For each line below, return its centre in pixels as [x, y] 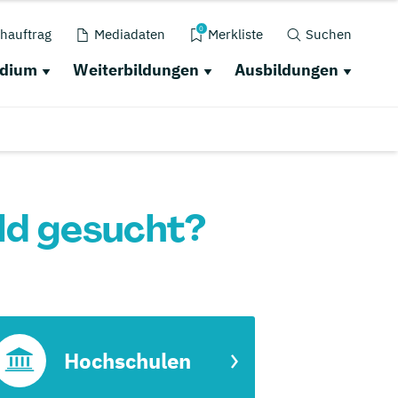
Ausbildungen [286, 70]
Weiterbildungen [135, 70]
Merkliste [235, 34]
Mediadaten [129, 34]
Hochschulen [127, 361]
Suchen [328, 34]
